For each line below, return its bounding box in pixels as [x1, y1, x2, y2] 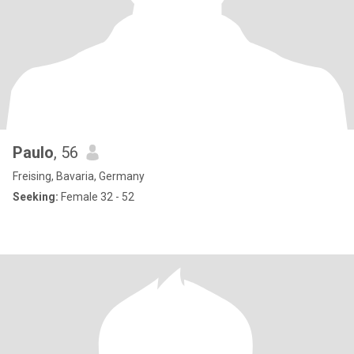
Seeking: [13, 190, 58, 203]
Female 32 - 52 [58, 190, 134, 203]
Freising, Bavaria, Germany [13, 170, 145, 183]
